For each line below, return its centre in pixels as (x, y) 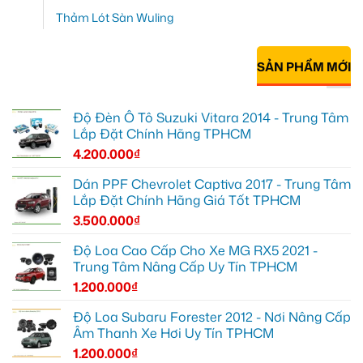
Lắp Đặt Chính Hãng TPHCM (162, 133)
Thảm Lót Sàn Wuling (115, 18)
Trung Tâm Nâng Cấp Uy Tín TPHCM (185, 266)
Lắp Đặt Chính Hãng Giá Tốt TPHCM (187, 200)
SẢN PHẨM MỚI (304, 67)
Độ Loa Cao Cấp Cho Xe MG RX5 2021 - (195, 250)
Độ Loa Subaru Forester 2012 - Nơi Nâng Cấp (212, 316)
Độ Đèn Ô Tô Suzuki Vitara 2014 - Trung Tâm (211, 117)
